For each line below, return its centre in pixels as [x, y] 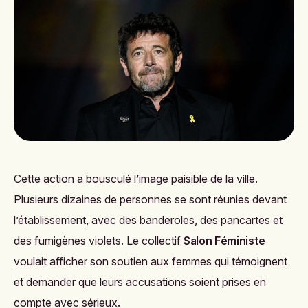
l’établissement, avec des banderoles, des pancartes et [148, 220]
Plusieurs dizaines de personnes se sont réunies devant [150, 200]
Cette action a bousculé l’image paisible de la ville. [136, 179]
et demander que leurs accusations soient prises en [140, 282]
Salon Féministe [224, 241]
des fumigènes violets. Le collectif [99, 241]
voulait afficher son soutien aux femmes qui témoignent [151, 262]
